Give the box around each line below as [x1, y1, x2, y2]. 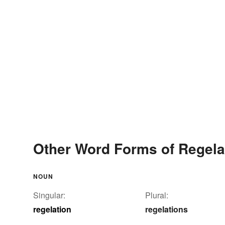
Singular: [33, 189, 65, 201]
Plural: [145, 189, 168, 201]
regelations [145, 203, 188, 215]
